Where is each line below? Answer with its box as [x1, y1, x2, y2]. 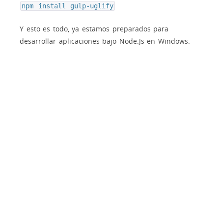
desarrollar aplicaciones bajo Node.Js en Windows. [20, 36, 191, 46]
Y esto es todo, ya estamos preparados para [20, 24, 169, 33]
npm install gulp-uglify [22, 1, 114, 10]
